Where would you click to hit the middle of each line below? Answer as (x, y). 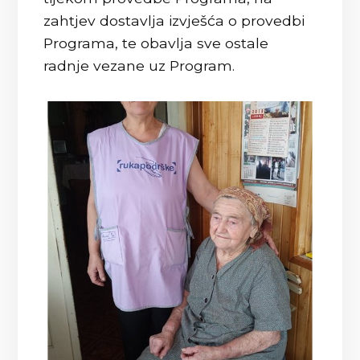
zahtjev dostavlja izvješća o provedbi (174, 20)
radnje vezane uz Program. (139, 65)
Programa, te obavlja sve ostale (156, 43)
